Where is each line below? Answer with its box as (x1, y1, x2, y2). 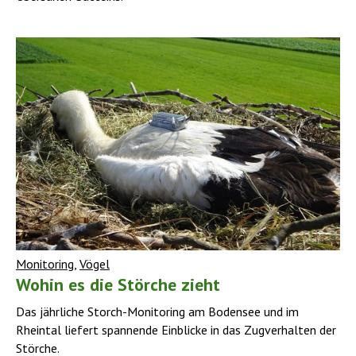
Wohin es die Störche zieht (16, 273, 220, 296)
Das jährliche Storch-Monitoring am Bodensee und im (16, 303, 299, 319)
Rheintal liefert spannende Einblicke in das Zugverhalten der (16, 321, 336, 338)
